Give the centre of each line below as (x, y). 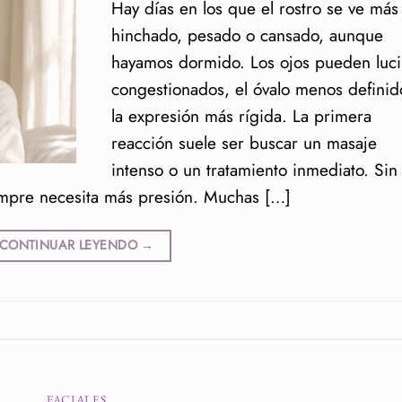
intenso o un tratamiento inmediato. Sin (254, 170)
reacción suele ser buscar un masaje (244, 143)
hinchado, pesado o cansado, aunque (247, 35)
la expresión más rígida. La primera (241, 116)
